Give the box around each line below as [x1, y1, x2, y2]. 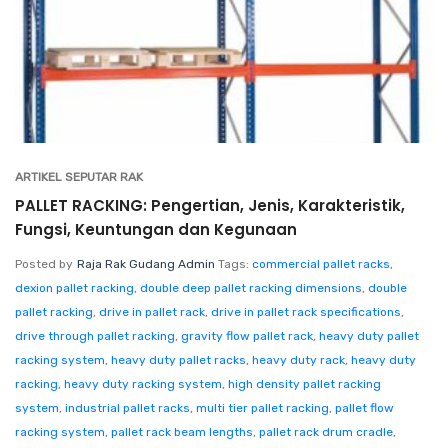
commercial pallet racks [252, 257, 390, 271]
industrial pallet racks [65, 401, 190, 415]
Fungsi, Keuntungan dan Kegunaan [15, 219, 297, 240]
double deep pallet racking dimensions [140, 281, 362, 295]
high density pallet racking [228, 377, 381, 391]
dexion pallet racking [15, 281, 134, 295]
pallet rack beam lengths [111, 425, 253, 439]
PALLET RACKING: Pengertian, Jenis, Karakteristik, [15, 195, 405, 216]
